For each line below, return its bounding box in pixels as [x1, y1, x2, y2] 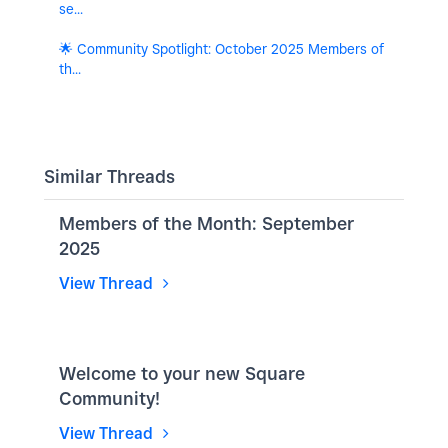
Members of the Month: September [59, 213, 354, 235]
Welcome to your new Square [59, 363, 305, 385]
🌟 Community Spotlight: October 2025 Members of [59, 41, 384, 58]
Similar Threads [44, 166, 175, 188]
